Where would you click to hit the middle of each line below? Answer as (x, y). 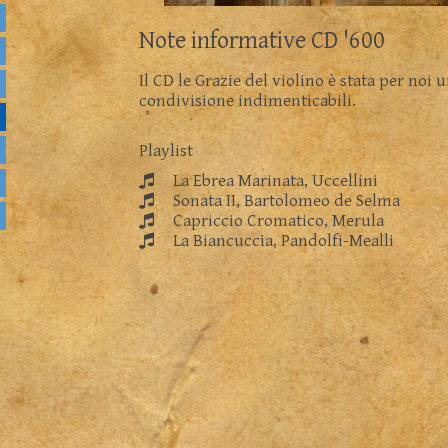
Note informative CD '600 (262, 41)
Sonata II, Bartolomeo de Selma (284, 201)
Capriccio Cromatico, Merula (276, 221)
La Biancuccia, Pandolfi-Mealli (281, 241)
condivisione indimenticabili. (247, 101)
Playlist (166, 151)
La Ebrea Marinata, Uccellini (273, 181)
